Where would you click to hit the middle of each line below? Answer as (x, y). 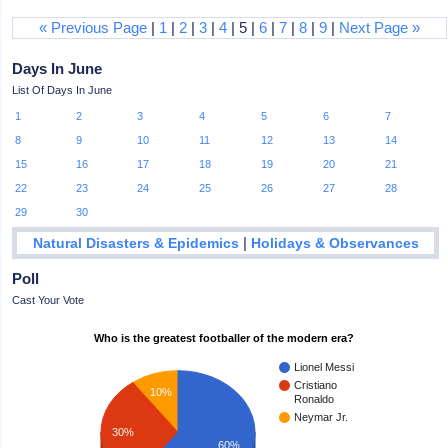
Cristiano (316, 384)
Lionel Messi (324, 366)
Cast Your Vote (48, 299)
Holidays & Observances (334, 243)
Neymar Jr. (321, 416)
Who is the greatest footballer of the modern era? (224, 337)
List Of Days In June (62, 90)
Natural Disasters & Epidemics (135, 243)
